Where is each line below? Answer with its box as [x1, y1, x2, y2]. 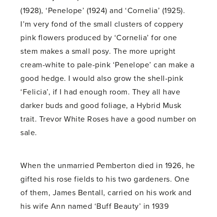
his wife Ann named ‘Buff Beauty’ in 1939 [20, 201, 169, 212]
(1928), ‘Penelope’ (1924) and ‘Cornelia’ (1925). [20, 6, 186, 16]
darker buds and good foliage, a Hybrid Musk [20, 101, 182, 111]
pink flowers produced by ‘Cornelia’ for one [20, 33, 177, 43]
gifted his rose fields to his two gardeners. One [20, 174, 190, 185]
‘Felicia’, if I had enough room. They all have [20, 87, 181, 97]
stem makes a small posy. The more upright [20, 46, 176, 57]
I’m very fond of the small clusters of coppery [20, 19, 184, 30]
